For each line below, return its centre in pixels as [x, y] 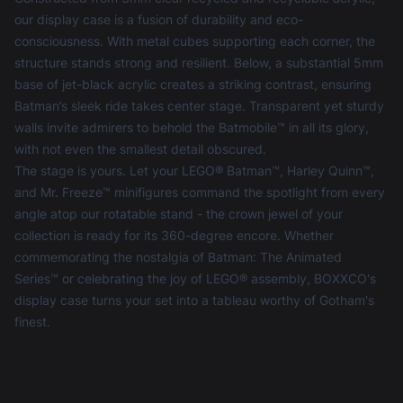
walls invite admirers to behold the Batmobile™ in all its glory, [192, 127]
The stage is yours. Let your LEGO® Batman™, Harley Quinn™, [194, 170]
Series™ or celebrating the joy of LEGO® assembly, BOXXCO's [195, 278]
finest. [32, 321]
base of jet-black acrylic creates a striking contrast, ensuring [193, 84]
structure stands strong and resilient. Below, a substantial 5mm [199, 62]
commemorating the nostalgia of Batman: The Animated [178, 256]
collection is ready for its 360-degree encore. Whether [174, 235]
